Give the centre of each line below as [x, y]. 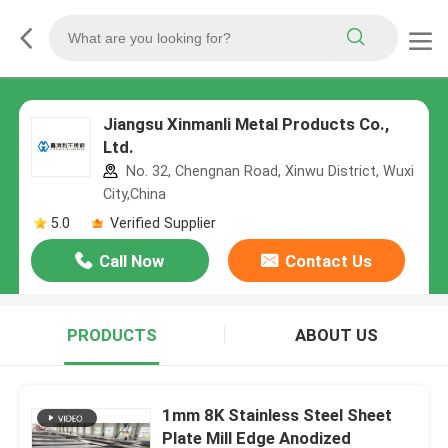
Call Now [132, 261]
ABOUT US [336, 335]
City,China [134, 194]
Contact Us [328, 261]
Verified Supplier [162, 222]
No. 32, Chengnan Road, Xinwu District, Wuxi [267, 171]
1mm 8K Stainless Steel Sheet [277, 414]
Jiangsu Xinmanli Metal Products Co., [245, 124]
